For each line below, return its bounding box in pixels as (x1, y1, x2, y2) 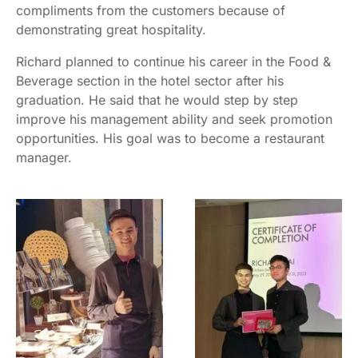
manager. (16, 149, 72, 165)
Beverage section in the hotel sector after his (16, 72, 284, 89)
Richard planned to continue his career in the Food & (16, 53, 331, 70)
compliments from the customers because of (16, 2, 285, 18)
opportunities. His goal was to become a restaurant (16, 129, 324, 146)
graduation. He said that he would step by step (16, 91, 298, 108)
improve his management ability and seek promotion (16, 110, 332, 127)
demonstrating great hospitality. (16, 21, 222, 38)
